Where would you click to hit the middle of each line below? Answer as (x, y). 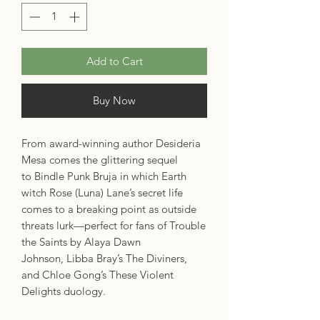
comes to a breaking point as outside (109, 209)
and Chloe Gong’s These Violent (97, 274)
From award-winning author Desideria (111, 143)
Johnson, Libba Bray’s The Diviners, (104, 258)
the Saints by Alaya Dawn (81, 241)
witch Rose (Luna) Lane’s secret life (102, 192)
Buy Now (114, 100)
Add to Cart (114, 61)
